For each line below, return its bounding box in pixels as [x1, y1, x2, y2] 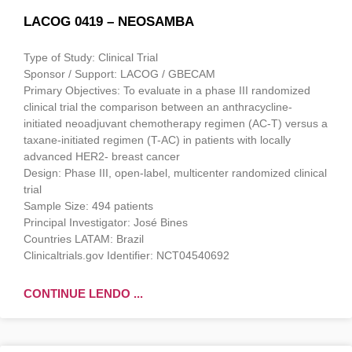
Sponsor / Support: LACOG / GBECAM [24, 67, 215, 80]
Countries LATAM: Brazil [24, 232, 144, 245]
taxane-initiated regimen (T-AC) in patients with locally [24, 133, 291, 146]
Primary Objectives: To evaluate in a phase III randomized [24, 83, 310, 97]
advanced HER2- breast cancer [24, 149, 180, 163]
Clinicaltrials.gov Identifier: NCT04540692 [24, 248, 229, 262]
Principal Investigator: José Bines [24, 215, 188, 229]
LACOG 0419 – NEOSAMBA [24, 13, 194, 29]
